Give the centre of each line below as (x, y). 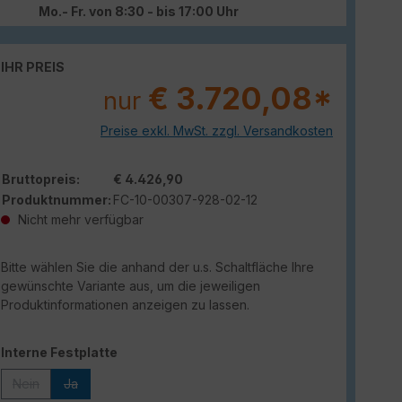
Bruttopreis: (41, 179)
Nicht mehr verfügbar (79, 219)
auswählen (153, 351)
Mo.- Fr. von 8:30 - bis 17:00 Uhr (138, 11)
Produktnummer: (57, 200)
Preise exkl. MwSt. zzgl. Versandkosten (217, 131)
